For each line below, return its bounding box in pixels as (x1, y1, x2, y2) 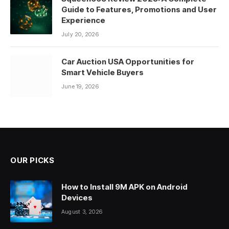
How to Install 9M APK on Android (61, 182, 188, 192)
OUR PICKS (10, 155, 55, 166)
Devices (61, 193, 93, 203)
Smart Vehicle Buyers (61, 67, 144, 78)
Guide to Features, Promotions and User (61, 5, 217, 15)
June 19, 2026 (61, 83, 99, 90)
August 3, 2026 (61, 208, 103, 216)
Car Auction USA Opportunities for (61, 57, 194, 67)
